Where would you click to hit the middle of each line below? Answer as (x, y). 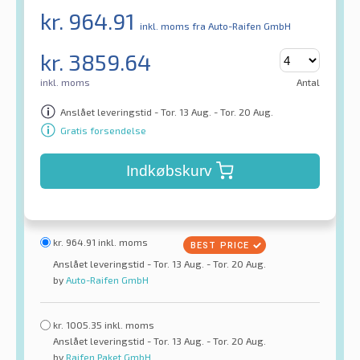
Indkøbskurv (169, 171)
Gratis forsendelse (103, 130)
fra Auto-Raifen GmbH (241, 26)
